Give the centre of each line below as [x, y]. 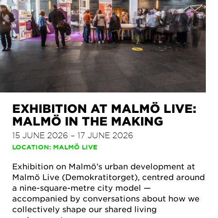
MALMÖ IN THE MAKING [88, 121]
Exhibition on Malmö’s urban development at [104, 166]
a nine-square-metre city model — [82, 188]
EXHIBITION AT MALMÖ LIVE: [104, 109]
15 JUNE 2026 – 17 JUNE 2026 [73, 135]
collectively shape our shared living [84, 209]
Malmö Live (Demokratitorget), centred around [109, 177]
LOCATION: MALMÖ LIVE [55, 147]
